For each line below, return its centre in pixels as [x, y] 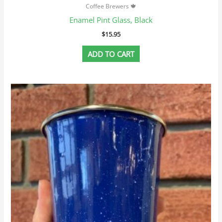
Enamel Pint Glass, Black [111, 20]
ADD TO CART [111, 54]
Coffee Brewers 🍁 [111, 6]
